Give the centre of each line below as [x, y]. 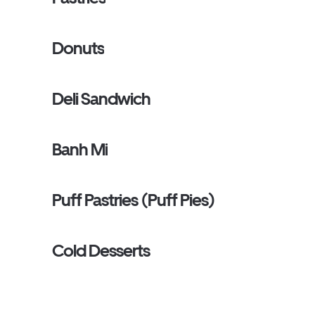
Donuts [78, 48]
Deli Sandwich [102, 99]
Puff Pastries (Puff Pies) [133, 200]
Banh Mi [80, 149]
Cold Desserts [101, 251]
